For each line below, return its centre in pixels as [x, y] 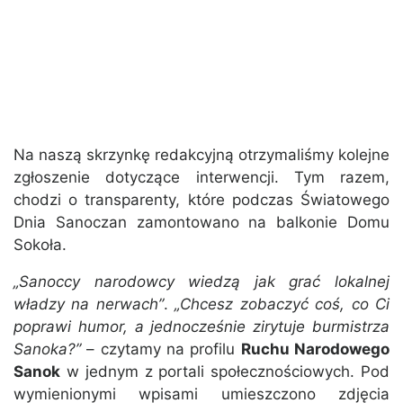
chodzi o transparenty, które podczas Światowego [201, 200]
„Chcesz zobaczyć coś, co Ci [282, 304]
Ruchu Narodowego [315, 349]
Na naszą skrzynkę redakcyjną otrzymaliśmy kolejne [201, 155]
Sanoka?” [47, 349]
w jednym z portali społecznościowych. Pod [225, 372]
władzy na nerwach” [89, 304]
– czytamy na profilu [161, 349]
